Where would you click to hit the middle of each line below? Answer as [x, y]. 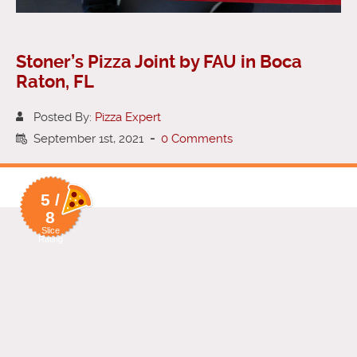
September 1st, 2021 [92, 138]
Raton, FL [55, 81]
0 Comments [197, 138]
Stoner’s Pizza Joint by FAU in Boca [159, 61]
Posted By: [64, 117]
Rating [50, 239]
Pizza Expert [128, 117]
